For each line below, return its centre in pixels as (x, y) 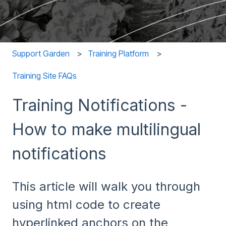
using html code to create (86, 204)
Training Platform (119, 53)
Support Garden (41, 53)
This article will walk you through (106, 186)
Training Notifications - (100, 105)
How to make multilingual (106, 130)
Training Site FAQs (44, 76)
